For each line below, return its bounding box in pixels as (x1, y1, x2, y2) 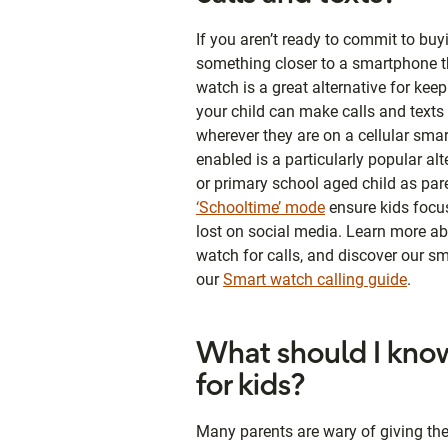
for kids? (196, 371, 305, 403)
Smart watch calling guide (223, 269, 407, 289)
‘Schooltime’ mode (196, 197, 325, 217)
